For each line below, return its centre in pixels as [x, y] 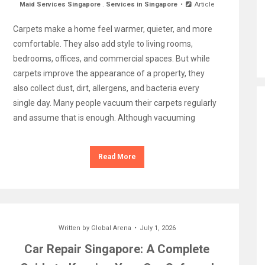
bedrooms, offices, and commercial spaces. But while [111, 59]
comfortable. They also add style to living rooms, [103, 44]
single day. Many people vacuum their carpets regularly [114, 103]
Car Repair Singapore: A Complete [117, 249]
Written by [75, 228]
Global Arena [111, 228]
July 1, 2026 [157, 228]
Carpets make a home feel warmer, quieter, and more [112, 29]
